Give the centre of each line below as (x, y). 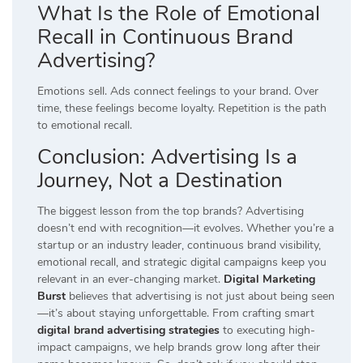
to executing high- (267, 331)
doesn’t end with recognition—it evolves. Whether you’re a (186, 228)
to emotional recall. (85, 126)
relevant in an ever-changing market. (130, 280)
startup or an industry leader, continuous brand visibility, (179, 246)
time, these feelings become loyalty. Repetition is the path (182, 109)
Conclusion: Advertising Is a (167, 157)
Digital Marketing (269, 280)
